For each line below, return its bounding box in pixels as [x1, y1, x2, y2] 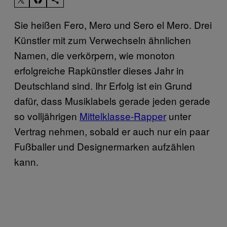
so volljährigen [14, 108, 80, 123]
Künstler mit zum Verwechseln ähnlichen [14, 32, 191, 47]
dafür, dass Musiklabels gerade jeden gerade [14, 93, 210, 107]
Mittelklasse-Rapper [80, 108, 166, 123]
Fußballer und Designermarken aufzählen [14, 139, 195, 153]
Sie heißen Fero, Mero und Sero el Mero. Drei [14, 17, 212, 31]
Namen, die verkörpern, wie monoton [14, 48, 175, 62]
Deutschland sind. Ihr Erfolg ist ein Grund [14, 78, 192, 92]
